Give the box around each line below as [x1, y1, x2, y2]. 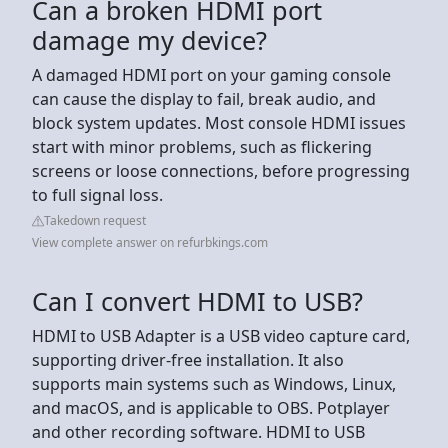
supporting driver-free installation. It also [32, 348, 344, 371]
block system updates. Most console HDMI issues [32, 111, 406, 134]
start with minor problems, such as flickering [32, 135, 372, 158]
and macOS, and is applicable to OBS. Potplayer [32, 396, 390, 419]
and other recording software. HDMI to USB [32, 420, 365, 443]
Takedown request [44, 211, 146, 229]
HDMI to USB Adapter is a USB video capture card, [32, 324, 410, 347]
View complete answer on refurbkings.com [32, 233, 268, 251]
